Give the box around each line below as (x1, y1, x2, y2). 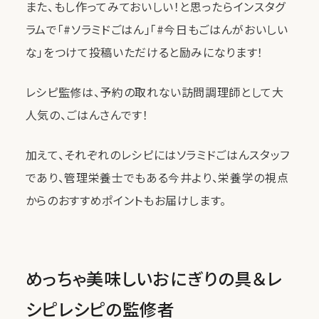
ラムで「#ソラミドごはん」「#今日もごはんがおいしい (25, 21, 288, 38)
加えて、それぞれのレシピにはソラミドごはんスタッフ (25, 146, 290, 163)
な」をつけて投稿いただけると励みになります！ (25, 43, 263, 61)
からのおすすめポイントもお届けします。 (25, 192, 226, 209)
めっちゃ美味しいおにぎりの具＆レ (25, 266, 283, 291)
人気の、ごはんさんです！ (25, 106, 149, 123)
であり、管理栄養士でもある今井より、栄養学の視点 (25, 169, 289, 186)
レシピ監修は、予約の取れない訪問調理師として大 (25, 83, 284, 100)
